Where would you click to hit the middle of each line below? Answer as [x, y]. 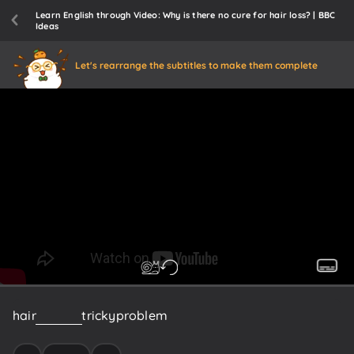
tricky [99, 315]
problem [141, 315]
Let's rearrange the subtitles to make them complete [196, 65]
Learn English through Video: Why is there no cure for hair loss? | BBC [186, 15]
